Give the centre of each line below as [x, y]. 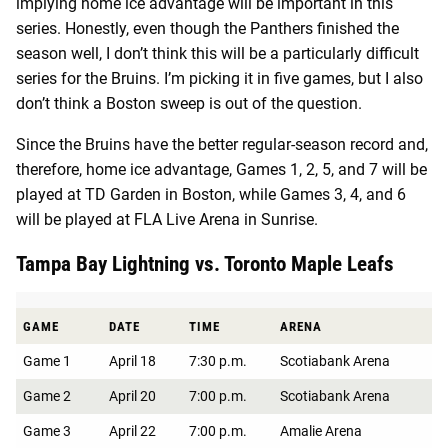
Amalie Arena [321, 430]
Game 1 [47, 360]
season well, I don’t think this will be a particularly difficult [217, 53]
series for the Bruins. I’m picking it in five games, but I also [219, 78]
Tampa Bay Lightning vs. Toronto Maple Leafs [205, 263]
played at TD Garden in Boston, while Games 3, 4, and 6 [211, 194]
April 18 [132, 360]
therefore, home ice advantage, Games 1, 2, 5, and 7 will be [221, 169]
